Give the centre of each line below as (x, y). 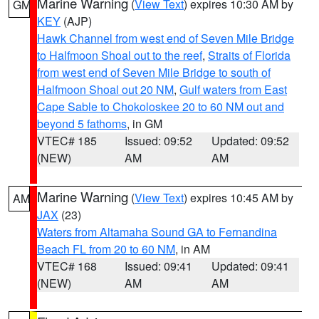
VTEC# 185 (67, 141)
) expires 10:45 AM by (239, 198)
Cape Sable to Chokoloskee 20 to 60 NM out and (161, 106)
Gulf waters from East (233, 89)
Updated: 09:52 (251, 141)
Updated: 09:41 (251, 266)
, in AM (193, 249)
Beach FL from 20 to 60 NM (106, 249)
